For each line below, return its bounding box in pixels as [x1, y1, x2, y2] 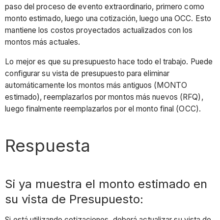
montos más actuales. [5, 37, 81, 47]
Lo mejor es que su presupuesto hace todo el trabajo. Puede [5, 56, 213, 66]
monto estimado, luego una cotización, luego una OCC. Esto [5, 14, 212, 24]
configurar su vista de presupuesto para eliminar [5, 68, 170, 78]
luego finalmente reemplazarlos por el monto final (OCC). [5, 104, 201, 113]
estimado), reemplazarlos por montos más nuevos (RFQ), [5, 92, 203, 102]
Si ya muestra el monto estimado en [5, 176, 208, 191]
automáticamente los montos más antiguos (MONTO [5, 80, 187, 90]
